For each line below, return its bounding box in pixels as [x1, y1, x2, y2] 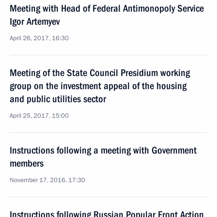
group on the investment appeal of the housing [10, 80, 186, 92]
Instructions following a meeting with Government [10, 144, 197, 156]
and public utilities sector [10, 93, 106, 105]
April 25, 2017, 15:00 [10, 111, 69, 120]
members [10, 157, 44, 169]
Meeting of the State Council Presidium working [10, 67, 190, 78]
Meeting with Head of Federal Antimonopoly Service [10, 2, 204, 14]
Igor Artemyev [10, 15, 60, 27]
